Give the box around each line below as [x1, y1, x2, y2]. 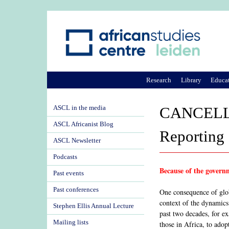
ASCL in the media [53, 104, 106, 111]
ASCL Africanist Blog [53, 121, 113, 128]
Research [146, 76, 172, 84]
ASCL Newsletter [53, 137, 101, 144]
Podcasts [53, 153, 77, 161]
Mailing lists [53, 219, 88, 226]
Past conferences [53, 186, 99, 193]
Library [180, 76, 201, 84]
